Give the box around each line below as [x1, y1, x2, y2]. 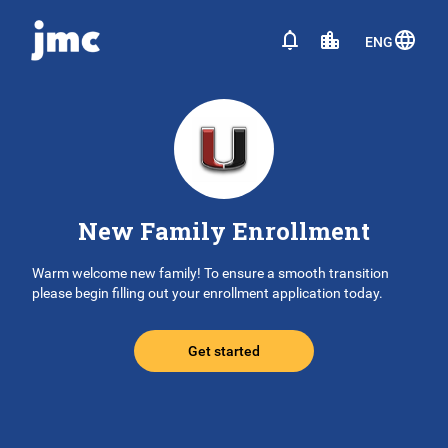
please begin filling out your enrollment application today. [32, 285, 383, 301]
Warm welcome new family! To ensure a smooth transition [32, 265, 389, 281]
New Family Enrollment [78, 215, 370, 247]
